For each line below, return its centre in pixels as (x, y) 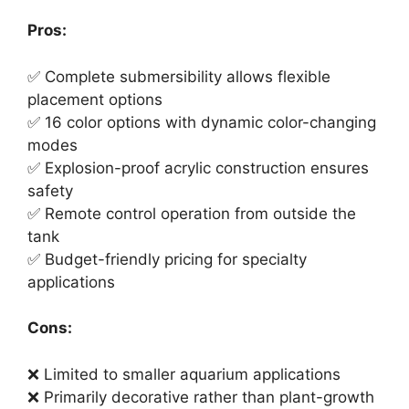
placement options (95, 99)
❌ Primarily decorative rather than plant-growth (201, 397)
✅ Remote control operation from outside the (192, 213)
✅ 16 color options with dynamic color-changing (202, 122)
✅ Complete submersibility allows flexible (179, 76)
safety (50, 190)
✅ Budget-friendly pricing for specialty (167, 259)
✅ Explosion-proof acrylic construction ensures (198, 168)
